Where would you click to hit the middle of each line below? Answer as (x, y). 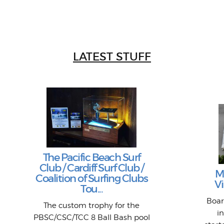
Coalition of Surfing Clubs (92, 178)
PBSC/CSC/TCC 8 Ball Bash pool (91, 217)
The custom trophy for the (92, 205)
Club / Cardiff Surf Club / (91, 168)
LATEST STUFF (112, 57)
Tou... (92, 189)
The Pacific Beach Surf (91, 157)
